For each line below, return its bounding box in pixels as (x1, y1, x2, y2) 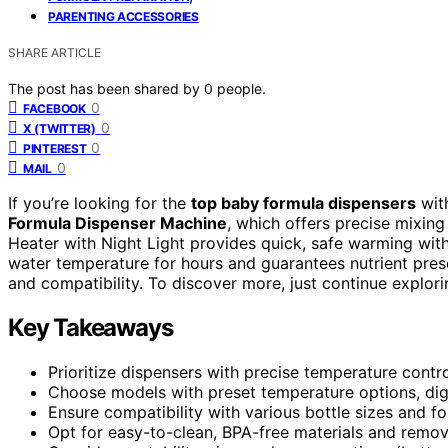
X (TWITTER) (23, 120, 96, 136)
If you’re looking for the (8, 192, 191, 213)
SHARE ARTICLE (8, 44, 101, 60)
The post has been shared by (8, 79, 204, 97)
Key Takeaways (8, 312, 173, 342)
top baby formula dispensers (191, 192, 416, 213)
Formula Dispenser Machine (8, 212, 227, 233)
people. (217, 79, 266, 97)
